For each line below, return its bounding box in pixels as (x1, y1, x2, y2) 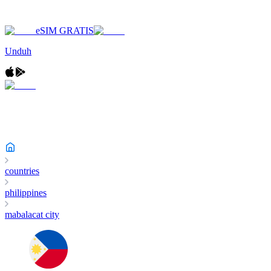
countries (5, 166, 39, 176)
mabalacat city (5, 209, 59, 220)
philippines (5, 188, 47, 198)
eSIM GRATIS (36, 25, 94, 36)
